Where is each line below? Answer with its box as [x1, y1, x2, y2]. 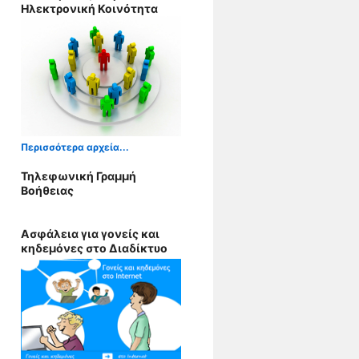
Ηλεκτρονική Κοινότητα [21, 2, 158, 15]
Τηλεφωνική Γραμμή [21, 169, 136, 183]
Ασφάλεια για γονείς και [21, 227, 159, 240]
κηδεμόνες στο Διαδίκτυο [21, 241, 167, 255]
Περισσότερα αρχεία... [21, 141, 129, 153]
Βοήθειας [21, 184, 74, 197]
